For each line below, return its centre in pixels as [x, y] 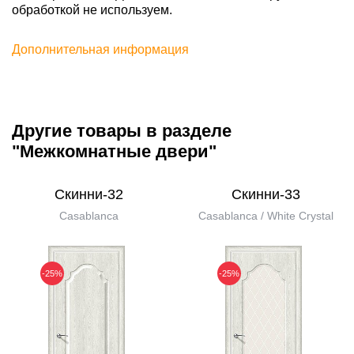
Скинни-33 [265, 194]
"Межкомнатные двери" [114, 151]
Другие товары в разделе [122, 131]
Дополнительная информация [100, 49]
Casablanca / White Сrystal [265, 216]
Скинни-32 [88, 194]
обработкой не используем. [92, 10]
